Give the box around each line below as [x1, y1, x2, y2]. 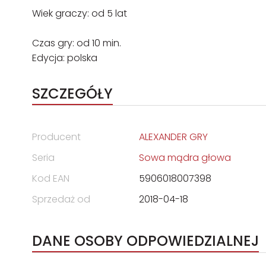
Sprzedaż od [32, 192, 90, 206]
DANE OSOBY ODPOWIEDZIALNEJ [32, 231, 259, 251]
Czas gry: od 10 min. [32, 36, 121, 50]
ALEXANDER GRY [139, 130, 208, 144]
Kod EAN [32, 172, 69, 185]
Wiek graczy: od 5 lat [32, 7, 127, 20]
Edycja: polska [32, 51, 97, 65]
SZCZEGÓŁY [32, 84, 113, 103]
